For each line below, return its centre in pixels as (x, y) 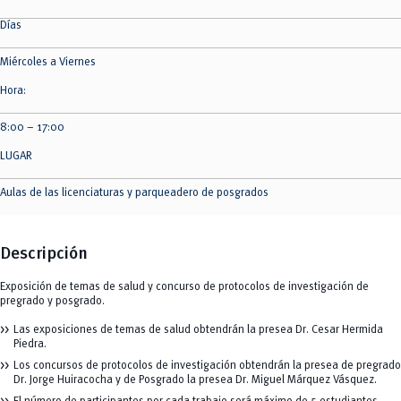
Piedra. (30, 345)
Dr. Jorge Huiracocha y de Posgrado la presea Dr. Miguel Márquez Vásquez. (195, 380)
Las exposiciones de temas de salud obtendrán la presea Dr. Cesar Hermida (198, 330)
